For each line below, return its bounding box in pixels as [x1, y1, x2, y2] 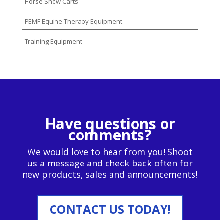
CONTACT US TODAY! [49, 201, 170, 217]
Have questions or [44, 113, 175, 134]
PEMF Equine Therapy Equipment [24, 17, 122, 26]
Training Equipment [24, 36, 82, 46]
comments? [68, 124, 152, 145]
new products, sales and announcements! [22, 168, 198, 180]
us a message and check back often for [27, 157, 192, 169]
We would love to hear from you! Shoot [27, 145, 192, 158]
